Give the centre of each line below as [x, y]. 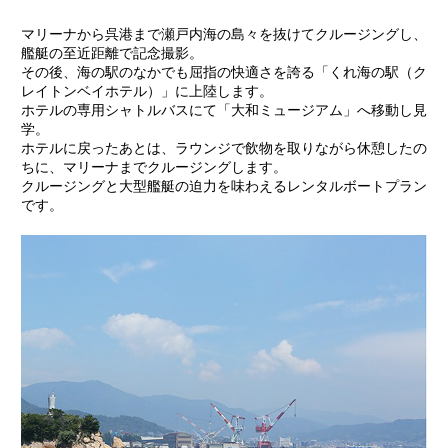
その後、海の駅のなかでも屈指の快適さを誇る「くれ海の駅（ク [224, 72]
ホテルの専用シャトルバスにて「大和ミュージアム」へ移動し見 [224, 110]
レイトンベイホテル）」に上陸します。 [147, 91]
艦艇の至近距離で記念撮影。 [112, 53]
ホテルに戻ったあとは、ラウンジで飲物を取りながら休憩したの [224, 148]
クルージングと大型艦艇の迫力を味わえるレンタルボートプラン [224, 186]
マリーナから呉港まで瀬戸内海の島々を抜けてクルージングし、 [224, 34]
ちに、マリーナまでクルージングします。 [154, 167]
